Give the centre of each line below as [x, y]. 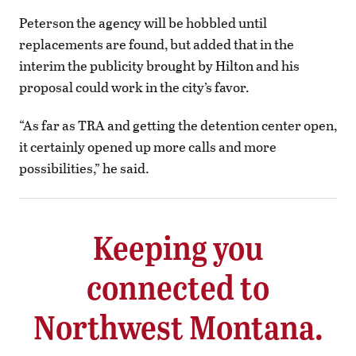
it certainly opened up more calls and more [148, 146]
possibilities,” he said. [84, 168]
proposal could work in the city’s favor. [134, 87]
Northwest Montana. [178, 326]
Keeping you [178, 246]
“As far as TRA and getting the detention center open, [178, 125]
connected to [178, 286]
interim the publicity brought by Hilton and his [159, 65]
